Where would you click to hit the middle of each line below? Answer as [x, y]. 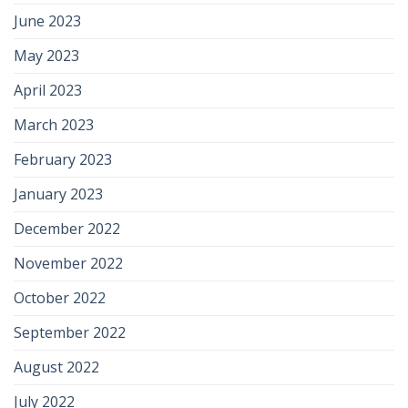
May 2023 [46, 56]
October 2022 [60, 298]
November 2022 [68, 264]
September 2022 [70, 333]
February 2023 [63, 160]
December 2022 [67, 229]
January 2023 [58, 194]
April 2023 [48, 91]
